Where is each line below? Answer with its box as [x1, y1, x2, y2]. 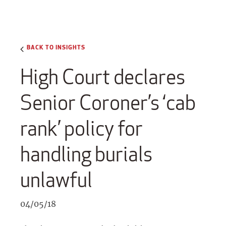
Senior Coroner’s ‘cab [20, 90, 196, 116]
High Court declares [20, 64, 185, 90]
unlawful [20, 167, 92, 193]
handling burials [20, 141, 152, 167]
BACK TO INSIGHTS [27, 42, 85, 51]
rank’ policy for [20, 116, 143, 142]
